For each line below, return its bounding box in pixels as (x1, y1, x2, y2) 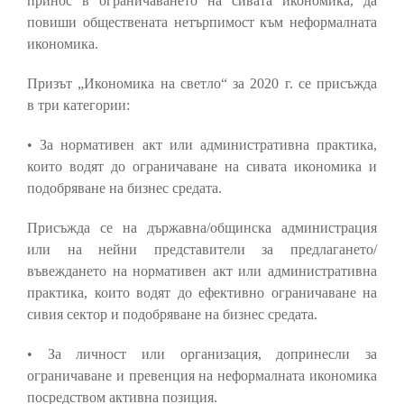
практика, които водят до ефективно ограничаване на (27, 285, 377, 301)
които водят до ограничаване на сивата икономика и (27, 159, 377, 175)
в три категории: (27, 97, 130, 114)
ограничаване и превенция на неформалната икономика (27, 368, 377, 384)
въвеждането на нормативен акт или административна (27, 263, 377, 280)
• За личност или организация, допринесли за (27, 346, 377, 363)
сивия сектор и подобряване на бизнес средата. (27, 307, 317, 323)
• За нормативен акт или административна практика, (27, 137, 377, 153)
